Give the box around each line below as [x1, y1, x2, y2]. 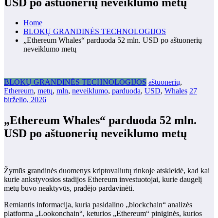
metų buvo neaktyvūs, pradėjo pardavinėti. [4, 184, 134, 193]
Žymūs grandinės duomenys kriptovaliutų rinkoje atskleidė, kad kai [4, 166, 210, 175]
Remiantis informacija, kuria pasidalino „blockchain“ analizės [4, 200, 192, 209]
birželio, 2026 [4, 95, 46, 104]
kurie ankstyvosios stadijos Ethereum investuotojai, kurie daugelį [4, 175, 202, 184]
